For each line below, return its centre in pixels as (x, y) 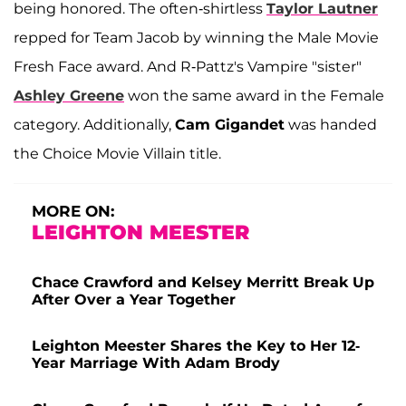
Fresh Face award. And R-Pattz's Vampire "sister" (188, 66)
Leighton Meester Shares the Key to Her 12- (196, 345)
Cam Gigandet (230, 124)
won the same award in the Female (254, 95)
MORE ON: (73, 211)
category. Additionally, (94, 124)
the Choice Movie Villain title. (117, 153)
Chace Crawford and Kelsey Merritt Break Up (203, 282)
